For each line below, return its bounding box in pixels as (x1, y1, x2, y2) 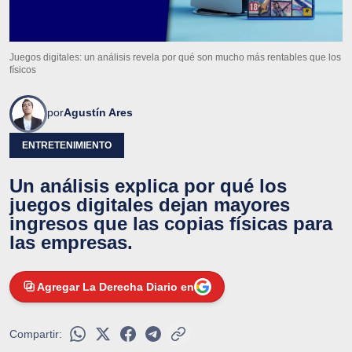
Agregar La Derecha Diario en (37, 280, 194, 293)
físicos (9, 64, 36, 75)
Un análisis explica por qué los (9, 174, 287, 196)
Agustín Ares (64, 105, 133, 119)
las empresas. (9, 231, 133, 253)
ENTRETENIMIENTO (22, 139, 112, 151)
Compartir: (9, 327, 62, 340)
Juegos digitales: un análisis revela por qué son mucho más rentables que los (9, 51, 341, 63)
